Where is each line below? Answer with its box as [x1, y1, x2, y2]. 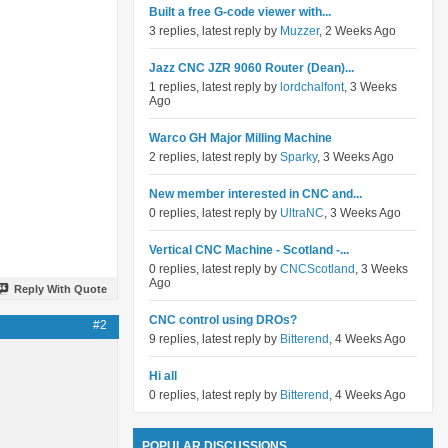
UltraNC [280, 206, 324, 220]
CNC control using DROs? [149, 313, 297, 327]
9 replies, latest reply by [149, 332, 280, 346]
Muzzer [280, 24, 319, 38]
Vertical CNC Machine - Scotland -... [149, 243, 349, 257]
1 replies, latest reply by [149, 80, 280, 94]
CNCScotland [280, 262, 355, 276]
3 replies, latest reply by [149, 24, 280, 38]
